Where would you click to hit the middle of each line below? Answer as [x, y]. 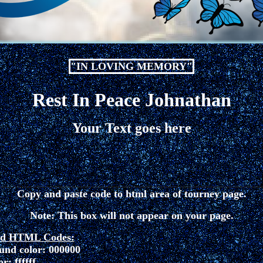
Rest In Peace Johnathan [131, 100]
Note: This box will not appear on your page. [131, 215]
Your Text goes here [131, 128]
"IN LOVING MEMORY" [131, 66]
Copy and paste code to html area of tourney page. [131, 194]
